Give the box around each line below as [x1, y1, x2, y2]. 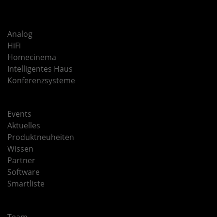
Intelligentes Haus [7, 63, 73, 75]
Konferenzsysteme [7, 75, 75, 86]
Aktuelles [7, 120, 40, 131]
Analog [7, 29, 32, 40]
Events [7, 108, 31, 120]
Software [7, 167, 40, 178]
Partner [7, 155, 35, 166]
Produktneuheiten [7, 132, 74, 143]
